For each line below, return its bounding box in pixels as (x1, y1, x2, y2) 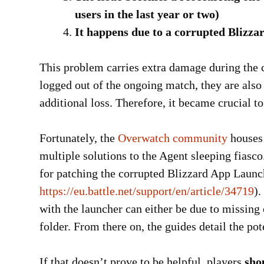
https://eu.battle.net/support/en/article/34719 (39, 184, 254, 198)
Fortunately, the (39, 131, 118, 145)
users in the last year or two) (75, 8, 219, 21)
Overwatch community (118, 131, 227, 145)
